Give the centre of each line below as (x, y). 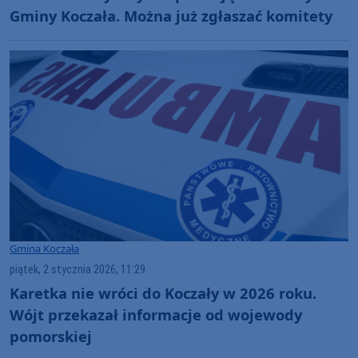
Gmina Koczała (44, 248)
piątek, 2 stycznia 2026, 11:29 (78, 269)
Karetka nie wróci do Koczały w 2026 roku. (163, 293)
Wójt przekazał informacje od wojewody (156, 315)
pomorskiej (51, 336)
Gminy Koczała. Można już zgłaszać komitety (171, 16)
